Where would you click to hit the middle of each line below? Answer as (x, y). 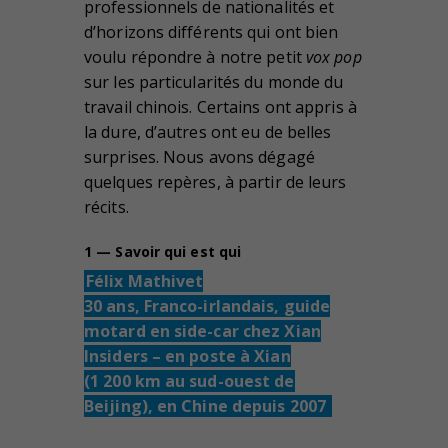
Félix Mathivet (145, 281)
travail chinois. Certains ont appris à (220, 106)
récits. (106, 206)
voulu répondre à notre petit (195, 56)
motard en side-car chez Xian (202, 331)
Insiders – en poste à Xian (187, 356)
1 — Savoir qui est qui (163, 251)
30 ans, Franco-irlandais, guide (207, 306)
